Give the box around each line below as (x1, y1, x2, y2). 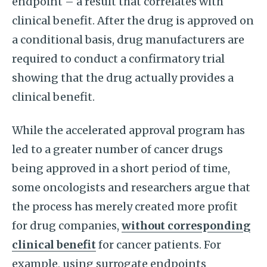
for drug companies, (12, 219, 122, 232)
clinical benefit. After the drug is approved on (12, 14, 254, 27)
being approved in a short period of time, (12, 162, 230, 175)
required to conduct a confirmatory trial (12, 52, 225, 66)
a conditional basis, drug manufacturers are (12, 33, 244, 46)
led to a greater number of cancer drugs (12, 142, 223, 156)
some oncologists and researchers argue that (12, 181, 250, 194)
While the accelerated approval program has (12, 123, 245, 137)
